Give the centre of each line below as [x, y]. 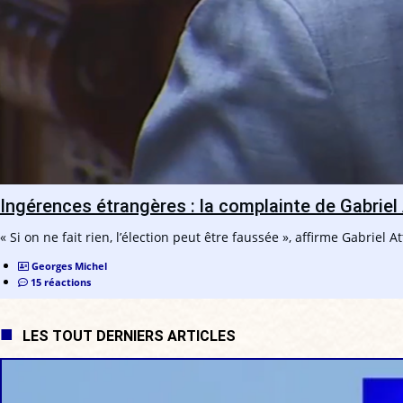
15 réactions [61, 282]
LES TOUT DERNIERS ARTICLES [129, 336]
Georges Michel [69, 265]
